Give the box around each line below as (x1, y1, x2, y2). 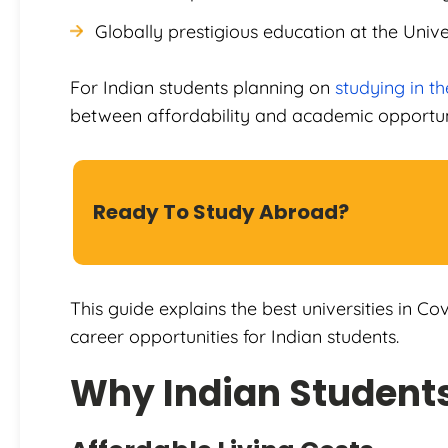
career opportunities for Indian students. (70, 324, 399, 348)
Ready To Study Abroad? (93, 197, 349, 226)
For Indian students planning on (70, 75, 330, 99)
